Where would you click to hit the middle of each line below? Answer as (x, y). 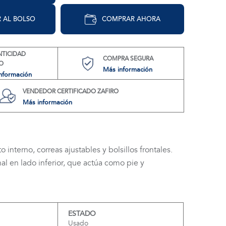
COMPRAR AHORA (131, 19)
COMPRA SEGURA (128, 59)
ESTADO (82, 214)
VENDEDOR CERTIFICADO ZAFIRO (70, 91)
